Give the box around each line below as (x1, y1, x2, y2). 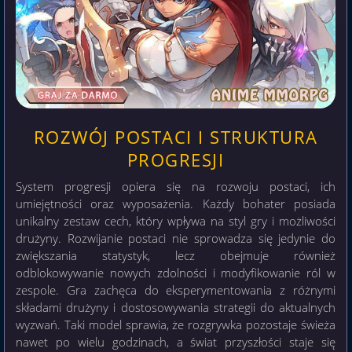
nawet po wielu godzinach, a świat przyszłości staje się (16, 334, 336, 350)
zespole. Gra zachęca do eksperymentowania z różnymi (16, 282, 336, 299)
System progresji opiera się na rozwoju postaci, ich (16, 178, 336, 195)
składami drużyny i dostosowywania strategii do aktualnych (16, 299, 336, 316)
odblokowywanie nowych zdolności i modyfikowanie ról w (16, 265, 336, 281)
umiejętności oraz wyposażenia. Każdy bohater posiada (16, 196, 336, 212)
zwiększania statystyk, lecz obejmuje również (16, 247, 336, 264)
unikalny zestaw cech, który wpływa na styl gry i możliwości (16, 213, 336, 229)
